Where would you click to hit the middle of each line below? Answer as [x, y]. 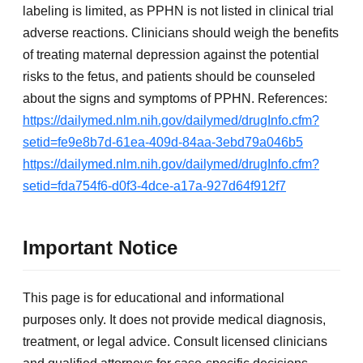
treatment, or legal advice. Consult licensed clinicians [175, 341]
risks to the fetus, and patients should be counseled [169, 76]
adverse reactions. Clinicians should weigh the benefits [181, 32]
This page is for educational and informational [154, 297]
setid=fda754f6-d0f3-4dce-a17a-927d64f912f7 [154, 186]
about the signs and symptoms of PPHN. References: [175, 98]
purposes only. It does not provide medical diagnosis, [174, 319]
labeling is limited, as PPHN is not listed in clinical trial [178, 11]
